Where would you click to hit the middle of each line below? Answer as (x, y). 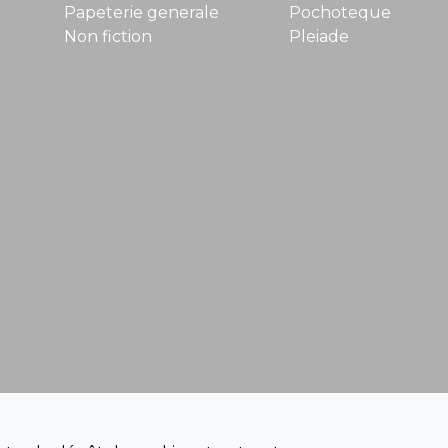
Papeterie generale (141, 12)
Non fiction (107, 36)
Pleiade (318, 36)
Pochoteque (339, 12)
